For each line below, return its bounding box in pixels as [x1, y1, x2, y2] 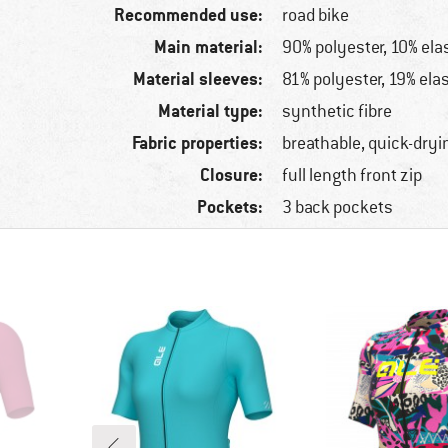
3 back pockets [282, 196, 394, 219]
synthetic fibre [282, 100, 393, 123]
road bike [282, 4, 350, 27]
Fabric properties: [132, 131, 264, 155]
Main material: [154, 35, 264, 59]
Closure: [200, 163, 264, 187]
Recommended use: [114, 3, 264, 27]
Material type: [158, 99, 264, 123]
